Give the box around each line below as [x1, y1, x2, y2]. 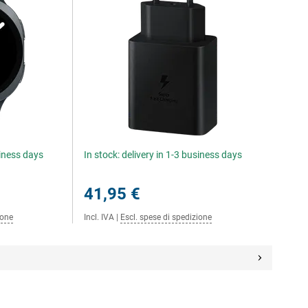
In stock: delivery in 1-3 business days [84, 149, 243, 160]
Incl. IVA [84, 212, 115, 222]
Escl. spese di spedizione [120, 212, 212, 222]
